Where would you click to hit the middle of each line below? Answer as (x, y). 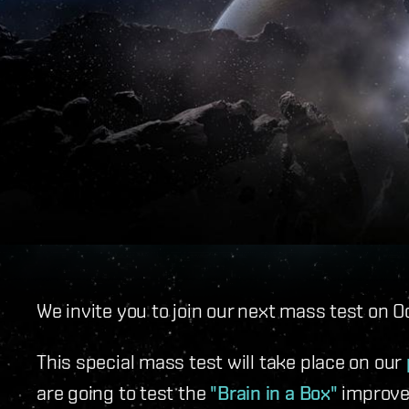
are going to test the (124, 393)
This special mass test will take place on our (221, 362)
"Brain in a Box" (274, 393)
